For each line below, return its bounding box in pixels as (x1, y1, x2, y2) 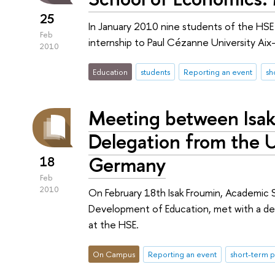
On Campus (93, 249, 136, 260)
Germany (88, 151, 166, 179)
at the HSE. (88, 217, 139, 231)
